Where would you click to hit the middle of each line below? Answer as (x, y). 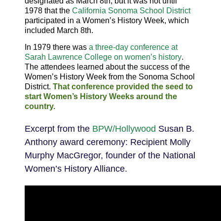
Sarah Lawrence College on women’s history (103, 57)
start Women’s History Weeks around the (101, 96)
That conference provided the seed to (123, 87)
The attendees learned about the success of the (107, 67)
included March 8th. (59, 30)
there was (70, 47)
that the (57, 11)
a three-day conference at (133, 47)
